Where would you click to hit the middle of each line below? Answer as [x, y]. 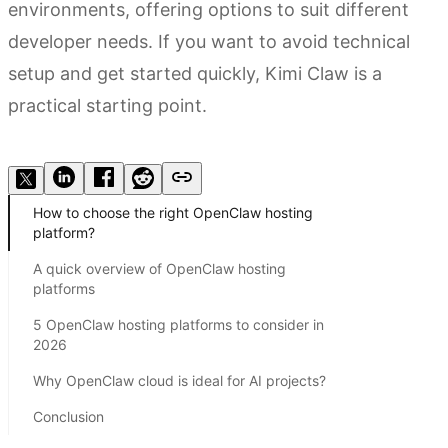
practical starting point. [107, 106]
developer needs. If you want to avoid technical [209, 42]
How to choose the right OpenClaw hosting [173, 213]
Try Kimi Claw [60, 152]
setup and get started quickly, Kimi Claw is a [195, 74]
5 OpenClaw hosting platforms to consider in [178, 325]
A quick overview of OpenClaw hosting [159, 269]
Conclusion [68, 417]
